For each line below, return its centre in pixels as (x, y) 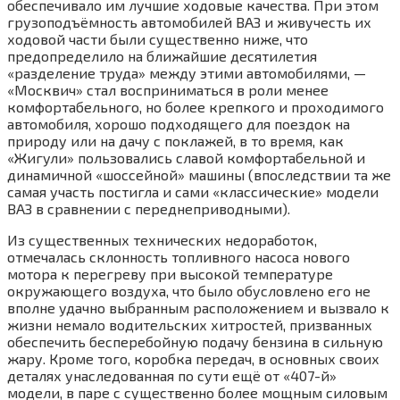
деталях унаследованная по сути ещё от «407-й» (172, 375)
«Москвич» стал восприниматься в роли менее (168, 89)
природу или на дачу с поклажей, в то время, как (175, 140)
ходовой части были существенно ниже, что (158, 38)
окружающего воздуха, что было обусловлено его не (189, 290)
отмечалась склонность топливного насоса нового (179, 256)
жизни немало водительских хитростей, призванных (190, 324)
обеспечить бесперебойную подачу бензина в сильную (195, 341)
